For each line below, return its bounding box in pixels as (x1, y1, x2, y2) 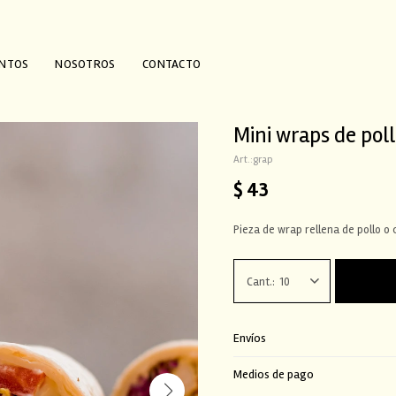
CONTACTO (141, 56, 202, 72)
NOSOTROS (55, 56, 116, 72)
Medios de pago (233, 366, 314, 382)
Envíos (233, 330, 266, 346)
